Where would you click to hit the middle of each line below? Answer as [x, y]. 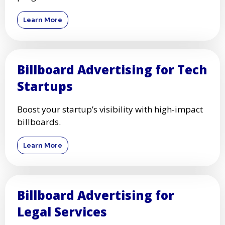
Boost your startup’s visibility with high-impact [110, 109]
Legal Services [62, 211]
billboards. [39, 122]
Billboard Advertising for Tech [112, 69]
